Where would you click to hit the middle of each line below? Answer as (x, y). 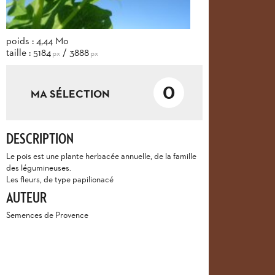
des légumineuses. (39, 168)
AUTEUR (26, 197)
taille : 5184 (29, 52)
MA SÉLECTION (70, 94)
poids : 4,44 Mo (37, 41)
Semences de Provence (47, 215)
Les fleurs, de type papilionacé (60, 179)
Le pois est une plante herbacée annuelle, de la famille (101, 156)
